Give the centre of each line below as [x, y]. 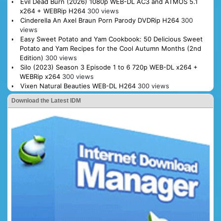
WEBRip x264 [40, 77]
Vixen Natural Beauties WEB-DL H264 [78, 86]
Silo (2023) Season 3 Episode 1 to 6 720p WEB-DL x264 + [109, 67]
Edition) [31, 58]
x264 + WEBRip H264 [52, 11]
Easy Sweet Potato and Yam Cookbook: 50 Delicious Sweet [111, 39]
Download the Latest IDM [46, 101]
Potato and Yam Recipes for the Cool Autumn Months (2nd [110, 49]
